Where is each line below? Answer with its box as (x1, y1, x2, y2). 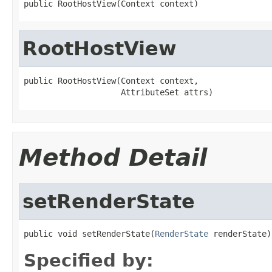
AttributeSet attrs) (24, 87, 213, 97)
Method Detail (19, 143, 207, 171)
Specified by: (24, 250, 154, 271)
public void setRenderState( (24, 228, 155, 239)
